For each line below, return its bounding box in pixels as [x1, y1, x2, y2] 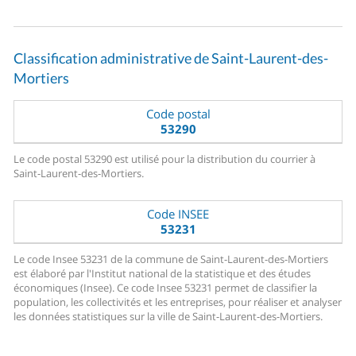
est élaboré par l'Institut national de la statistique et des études [14, 266, 311, 281]
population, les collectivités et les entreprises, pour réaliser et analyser [14, 295, 342, 310]
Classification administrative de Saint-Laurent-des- [14, 49, 329, 68]
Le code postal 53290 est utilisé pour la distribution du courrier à [14, 152, 316, 167]
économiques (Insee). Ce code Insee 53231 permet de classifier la [14, 281, 318, 296]
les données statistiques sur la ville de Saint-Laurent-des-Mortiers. [14, 309, 323, 324]
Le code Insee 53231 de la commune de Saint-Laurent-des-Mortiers [14, 252, 329, 267]
